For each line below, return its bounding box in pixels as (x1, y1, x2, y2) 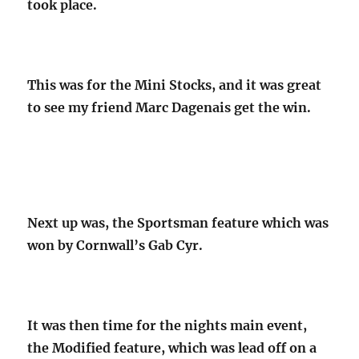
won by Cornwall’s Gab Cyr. (27, 237, 204, 254)
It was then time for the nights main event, (27, 317, 308, 334)
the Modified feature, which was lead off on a (27, 340, 317, 357)
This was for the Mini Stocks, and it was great (27, 77, 322, 94)
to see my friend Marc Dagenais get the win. (27, 99, 312, 116)
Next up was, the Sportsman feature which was (27, 215, 329, 232)
